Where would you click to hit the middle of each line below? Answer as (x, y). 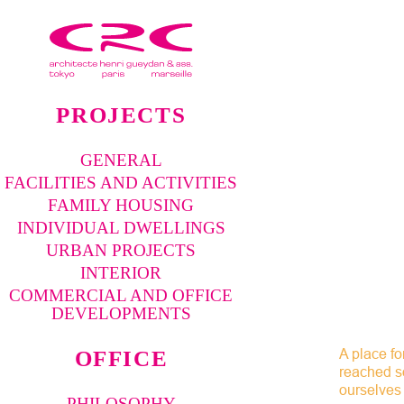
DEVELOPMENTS (121, 313)
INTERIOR (121, 272)
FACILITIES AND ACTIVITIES (121, 182)
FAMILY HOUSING (121, 205)
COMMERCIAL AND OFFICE (121, 295)
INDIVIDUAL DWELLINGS (121, 227)
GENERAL (121, 160)
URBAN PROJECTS (121, 250)
